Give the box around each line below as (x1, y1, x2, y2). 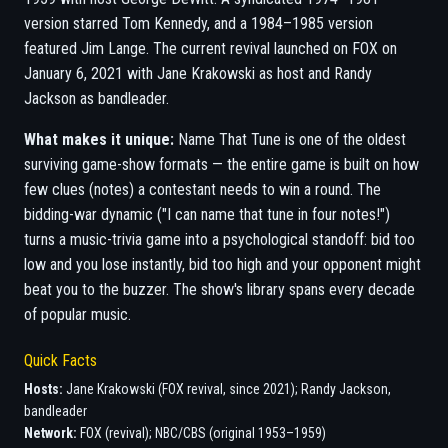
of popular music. (24, 305, 131, 324)
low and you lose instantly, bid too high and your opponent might (24, 255, 421, 274)
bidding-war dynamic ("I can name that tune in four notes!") (24, 205, 390, 224)
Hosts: (24, 381, 63, 397)
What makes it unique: (24, 130, 174, 149)
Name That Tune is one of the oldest (174, 130, 406, 149)
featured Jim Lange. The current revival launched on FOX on (24, 39, 397, 58)
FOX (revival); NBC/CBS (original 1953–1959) (77, 425, 326, 441)
